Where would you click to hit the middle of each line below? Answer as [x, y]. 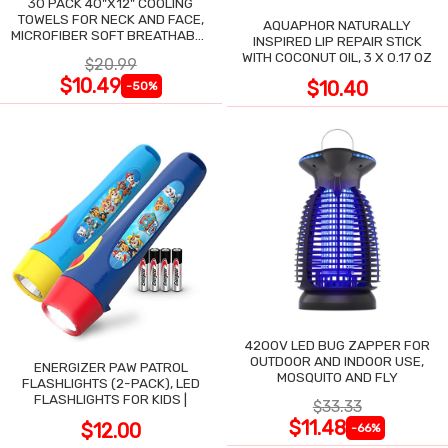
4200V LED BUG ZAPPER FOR [337, 344]
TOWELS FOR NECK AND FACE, [110, 18]
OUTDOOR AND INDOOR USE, [337, 360]
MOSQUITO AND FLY [337, 376]
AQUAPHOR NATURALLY [337, 24]
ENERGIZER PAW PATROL [110, 366]
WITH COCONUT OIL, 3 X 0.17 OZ [337, 56]
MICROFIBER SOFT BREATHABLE [111, 34]
